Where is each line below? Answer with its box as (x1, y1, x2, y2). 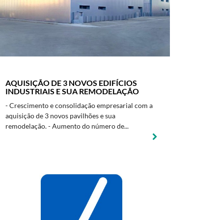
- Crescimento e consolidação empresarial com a (5, 101, 153, 110)
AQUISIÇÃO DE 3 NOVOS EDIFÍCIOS (5, 78, 137, 87)
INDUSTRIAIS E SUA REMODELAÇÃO (5, 86, 139, 96)
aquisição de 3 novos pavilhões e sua (5, 111, 115, 120)
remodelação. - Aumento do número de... (5, 122, 129, 130)
